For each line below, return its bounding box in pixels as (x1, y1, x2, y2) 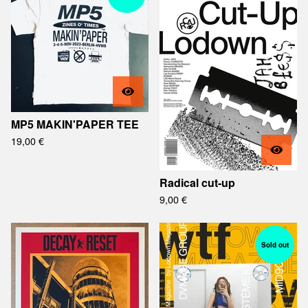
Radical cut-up (159, 175, 235, 190)
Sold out (261, 240, 289, 250)
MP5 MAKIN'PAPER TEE (11, 116, 139, 132)
